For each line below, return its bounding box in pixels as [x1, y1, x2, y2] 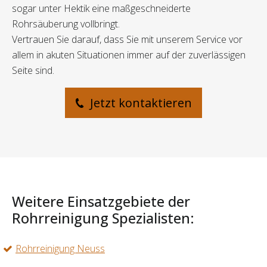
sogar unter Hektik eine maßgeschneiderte [12, 2, 191, 15]
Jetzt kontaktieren [87, 95, 192, 111]
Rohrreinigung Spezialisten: [12, 209, 194, 228]
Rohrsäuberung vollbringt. [12, 17, 120, 31]
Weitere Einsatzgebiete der [12, 192, 190, 212]
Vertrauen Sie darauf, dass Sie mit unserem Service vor [12, 33, 243, 46]
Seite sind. [12, 64, 54, 77]
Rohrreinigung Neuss [15, 242, 105, 256]
